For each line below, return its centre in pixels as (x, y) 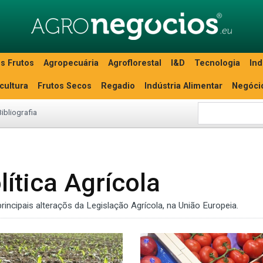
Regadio (118, 86)
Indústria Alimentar (183, 86)
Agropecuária (71, 63)
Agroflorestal (135, 63)
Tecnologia (217, 63)
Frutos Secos (65, 86)
